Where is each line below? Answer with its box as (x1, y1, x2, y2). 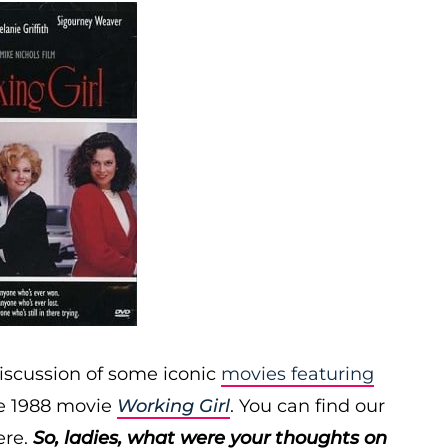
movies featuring (221, 363, 374, 385)
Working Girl (117, 395, 230, 417)
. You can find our (230, 395, 385, 417)
